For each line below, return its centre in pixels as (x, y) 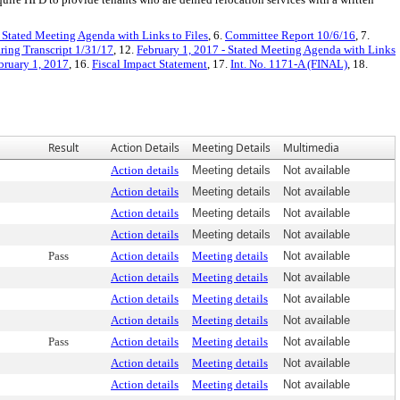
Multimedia (311, 148)
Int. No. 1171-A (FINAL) (289, 64)
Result (63, 148)
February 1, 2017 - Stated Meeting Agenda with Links (266, 50)
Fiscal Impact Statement (150, 64)
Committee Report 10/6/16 (290, 35)
